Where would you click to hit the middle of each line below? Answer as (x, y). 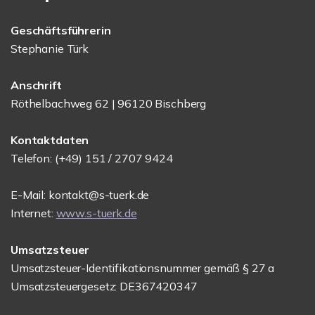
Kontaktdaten (50, 140)
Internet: (33, 213)
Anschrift (36, 85)
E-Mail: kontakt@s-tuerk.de (80, 195)
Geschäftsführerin (61, 30)
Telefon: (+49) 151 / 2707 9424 (92, 158)
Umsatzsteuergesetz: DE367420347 (104, 286)
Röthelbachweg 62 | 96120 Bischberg (109, 103)
